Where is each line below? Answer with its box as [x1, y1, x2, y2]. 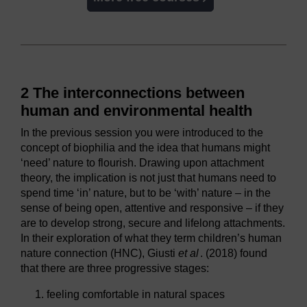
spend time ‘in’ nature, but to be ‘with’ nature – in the [21, 187, 271, 199]
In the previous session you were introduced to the [21, 127, 263, 139]
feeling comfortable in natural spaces [47, 288, 225, 301]
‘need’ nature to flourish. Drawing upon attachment [21, 157, 264, 169]
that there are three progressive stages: [21, 262, 209, 275]
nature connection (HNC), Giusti [21, 247, 178, 260]
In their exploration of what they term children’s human [21, 232, 282, 245]
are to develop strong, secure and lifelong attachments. [21, 217, 285, 230]
